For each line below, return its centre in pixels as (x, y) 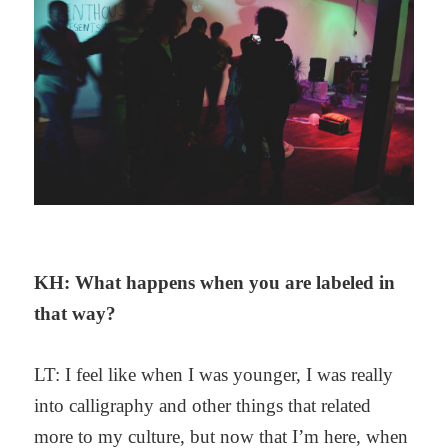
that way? (75, 313)
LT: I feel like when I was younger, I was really (214, 374)
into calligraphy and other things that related (203, 405)
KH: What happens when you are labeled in (215, 282)
